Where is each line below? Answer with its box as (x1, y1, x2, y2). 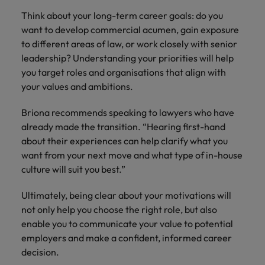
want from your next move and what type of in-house (21, 149, 243, 161)
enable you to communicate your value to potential (21, 218, 233, 230)
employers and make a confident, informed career (21, 232, 232, 244)
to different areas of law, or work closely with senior (21, 38, 237, 50)
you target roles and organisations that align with (21, 66, 226, 78)
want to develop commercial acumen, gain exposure (21, 24, 239, 35)
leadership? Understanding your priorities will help (21, 52, 234, 64)
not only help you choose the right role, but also (21, 203, 217, 215)
